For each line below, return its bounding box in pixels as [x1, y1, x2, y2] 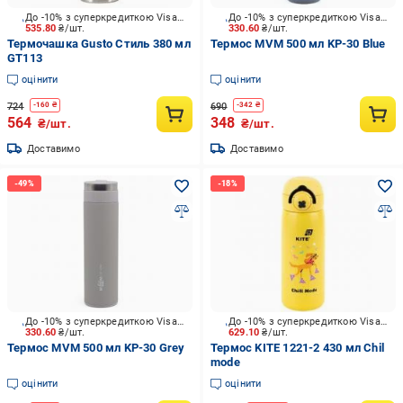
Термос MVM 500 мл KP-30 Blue [210, 37, 386, 50]
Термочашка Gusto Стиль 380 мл [7, 37, 191, 50]
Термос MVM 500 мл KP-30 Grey [7, 341, 185, 354]
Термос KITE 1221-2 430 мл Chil [210, 341, 384, 354]
